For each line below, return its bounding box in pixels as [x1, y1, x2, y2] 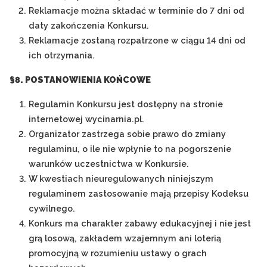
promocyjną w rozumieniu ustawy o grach [29, 248, 207, 258]
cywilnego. [29, 203, 75, 213]
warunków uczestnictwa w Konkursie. [29, 159, 189, 169]
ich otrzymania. [29, 50, 95, 60]
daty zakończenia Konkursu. [29, 20, 149, 30]
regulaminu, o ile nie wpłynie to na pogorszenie [29, 144, 231, 154]
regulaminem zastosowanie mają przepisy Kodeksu [29, 188, 249, 198]
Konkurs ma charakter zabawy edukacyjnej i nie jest [29, 218, 251, 228]
